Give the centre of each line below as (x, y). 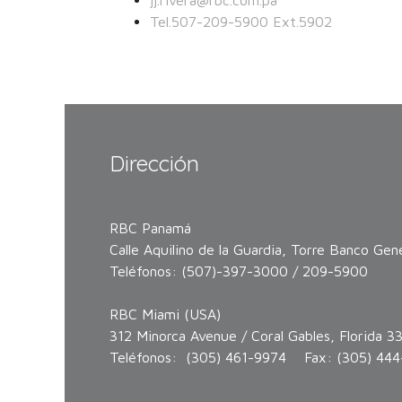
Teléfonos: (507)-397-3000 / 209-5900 (239, 271)
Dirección (154, 164)
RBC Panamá (153, 228)
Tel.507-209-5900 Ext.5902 (241, 22)
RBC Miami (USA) (165, 315)
